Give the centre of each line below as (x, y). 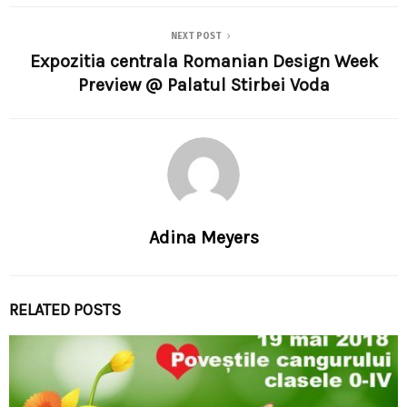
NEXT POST (196, 36)
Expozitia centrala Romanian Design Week (203, 61)
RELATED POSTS (65, 309)
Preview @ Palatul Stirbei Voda (203, 84)
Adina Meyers (203, 237)
